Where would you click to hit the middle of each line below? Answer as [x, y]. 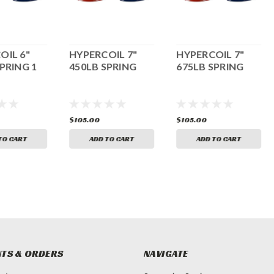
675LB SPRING [210, 66]
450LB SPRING [103, 66]
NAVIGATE [166, 253]
